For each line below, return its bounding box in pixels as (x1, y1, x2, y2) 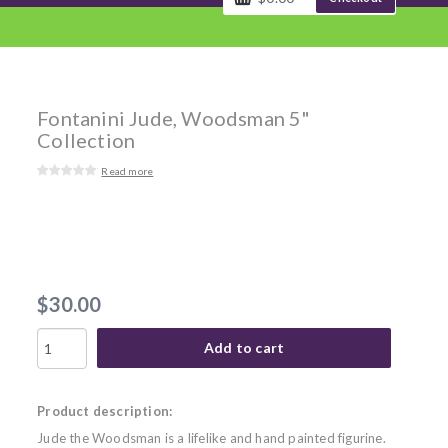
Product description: (37, 403, 173, 419)
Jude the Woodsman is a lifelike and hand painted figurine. (37, 430, 386, 446)
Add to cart (203, 339, 285, 356)
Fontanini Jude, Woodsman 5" (37, 106, 311, 130)
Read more (101, 165, 154, 177)
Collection (37, 128, 136, 152)
